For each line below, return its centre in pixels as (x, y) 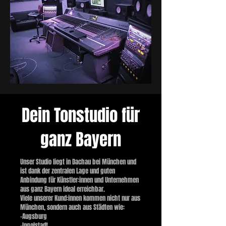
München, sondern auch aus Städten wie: (72, 207)
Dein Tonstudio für (81, 115)
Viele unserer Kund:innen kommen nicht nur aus (80, 198)
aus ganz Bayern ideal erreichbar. (63, 189)
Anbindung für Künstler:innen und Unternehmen (79, 180)
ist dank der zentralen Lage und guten (68, 171)
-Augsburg (34, 216)
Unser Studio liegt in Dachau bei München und (78, 161)
